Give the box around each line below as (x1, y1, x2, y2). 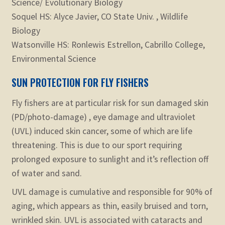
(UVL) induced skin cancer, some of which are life (11, 125, 192, 137)
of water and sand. (11, 167, 82, 179)
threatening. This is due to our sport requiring (11, 139, 182, 151)
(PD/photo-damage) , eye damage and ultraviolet (11, 111, 195, 123)
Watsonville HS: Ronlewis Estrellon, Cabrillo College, (11, 39, 205, 50)
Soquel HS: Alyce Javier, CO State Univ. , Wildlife (11, 11, 188, 22)
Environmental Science (11, 53, 96, 64)
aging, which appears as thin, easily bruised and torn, (11, 200, 208, 211)
